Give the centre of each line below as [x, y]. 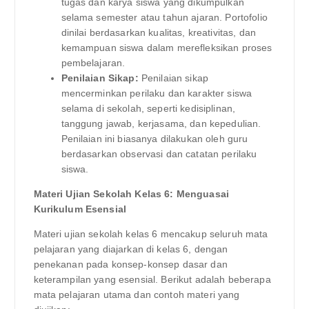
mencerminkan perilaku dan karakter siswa [157, 93]
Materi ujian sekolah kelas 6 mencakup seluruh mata [151, 233]
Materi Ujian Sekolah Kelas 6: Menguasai [131, 193]
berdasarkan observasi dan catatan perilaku [159, 153]
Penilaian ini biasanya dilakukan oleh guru [154, 138]
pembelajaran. [93, 62]
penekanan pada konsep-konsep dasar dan [130, 264]
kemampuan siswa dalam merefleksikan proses [167, 47]
